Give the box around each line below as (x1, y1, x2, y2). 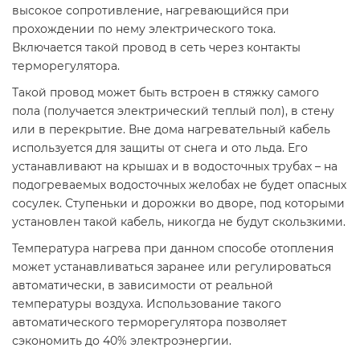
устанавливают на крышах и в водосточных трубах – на (12, 159, 337, 174)
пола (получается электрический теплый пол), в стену (12, 104, 334, 118)
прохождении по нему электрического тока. (12, 22, 276, 36)
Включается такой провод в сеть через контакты (12, 40, 301, 55)
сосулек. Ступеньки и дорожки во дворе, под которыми (12, 196, 345, 211)
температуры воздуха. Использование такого (12, 297, 281, 311)
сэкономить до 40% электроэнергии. (12, 333, 231, 348)
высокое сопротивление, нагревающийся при (12, 3, 289, 18)
